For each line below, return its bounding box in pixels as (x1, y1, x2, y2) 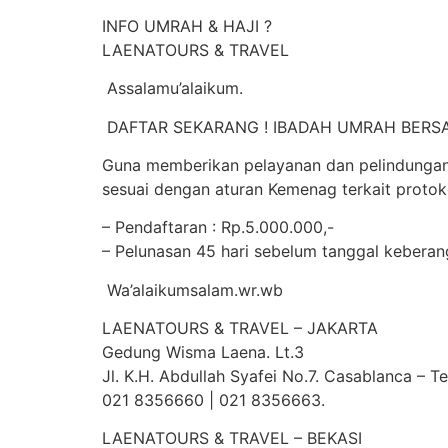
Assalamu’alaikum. (102, 78, 243, 99)
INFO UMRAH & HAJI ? (102, 15, 272, 36)
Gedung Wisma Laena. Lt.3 (102, 342, 304, 363)
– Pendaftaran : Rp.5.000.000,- (102, 217, 334, 238)
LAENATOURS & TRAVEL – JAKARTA (102, 318, 378, 339)
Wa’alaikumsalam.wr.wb (102, 279, 283, 300)
